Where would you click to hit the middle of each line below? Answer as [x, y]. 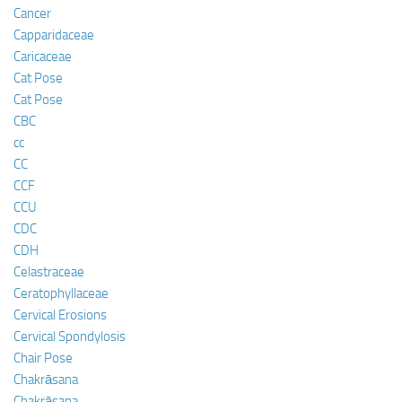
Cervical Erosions [60, 315]
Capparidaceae [54, 35]
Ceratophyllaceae [61, 293]
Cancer [32, 13]
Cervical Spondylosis [70, 336]
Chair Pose [43, 358]
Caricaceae [43, 57]
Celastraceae [49, 272]
